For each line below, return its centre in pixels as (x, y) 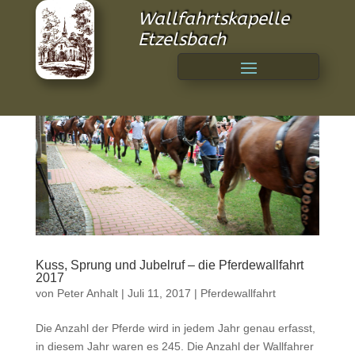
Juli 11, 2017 (159, 294)
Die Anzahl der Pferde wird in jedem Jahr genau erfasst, (175, 328)
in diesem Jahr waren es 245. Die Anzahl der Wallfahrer (174, 347)
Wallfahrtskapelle (213, 19)
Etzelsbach (181, 40)
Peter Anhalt (87, 294)
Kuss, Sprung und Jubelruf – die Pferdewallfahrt (169, 265)
